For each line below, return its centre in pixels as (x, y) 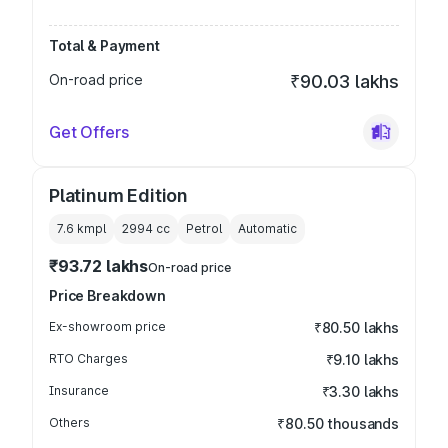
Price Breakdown (107, 295)
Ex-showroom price (107, 326)
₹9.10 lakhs (362, 359)
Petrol (204, 228)
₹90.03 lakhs (344, 81)
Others (69, 422)
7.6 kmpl (81, 228)
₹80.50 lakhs (356, 327)
